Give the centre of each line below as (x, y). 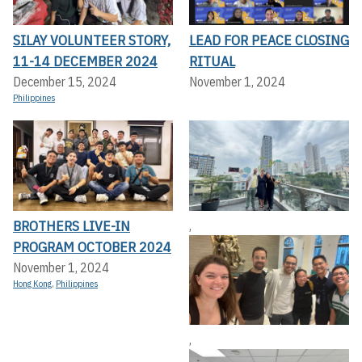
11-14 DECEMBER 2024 (85, 61)
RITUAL (212, 61)
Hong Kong (32, 283)
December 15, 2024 (65, 82)
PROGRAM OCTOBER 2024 (92, 246)
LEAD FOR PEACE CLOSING (269, 40)
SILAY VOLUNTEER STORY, (92, 40)
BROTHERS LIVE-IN (72, 225)
